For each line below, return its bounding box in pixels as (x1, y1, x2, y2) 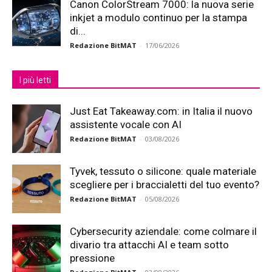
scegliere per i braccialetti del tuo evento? (70, 178, 259, 191)
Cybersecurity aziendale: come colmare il (70, 225, 257, 237)
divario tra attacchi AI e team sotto (70, 239, 229, 251)
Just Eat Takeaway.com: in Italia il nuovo (70, 105, 253, 117)
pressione (70, 252, 115, 264)
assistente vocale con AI (70, 118, 182, 131)
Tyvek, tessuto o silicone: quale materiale (70, 165, 256, 177)
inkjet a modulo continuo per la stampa (70, 12, 247, 24)
